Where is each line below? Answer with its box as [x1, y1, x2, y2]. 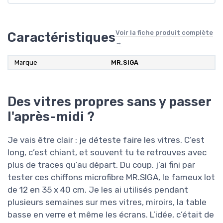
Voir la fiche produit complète [115, 29, 213, 37]
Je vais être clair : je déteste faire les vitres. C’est [7, 135, 205, 145]
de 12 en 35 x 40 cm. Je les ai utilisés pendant [7, 185, 188, 195]
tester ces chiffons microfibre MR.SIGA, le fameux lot [7, 172, 215, 183]
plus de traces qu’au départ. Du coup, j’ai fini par [7, 160, 195, 170]
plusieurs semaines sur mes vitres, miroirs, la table [7, 197, 207, 208]
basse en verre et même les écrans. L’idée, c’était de [7, 210, 214, 220]
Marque [14, 59, 37, 67]
